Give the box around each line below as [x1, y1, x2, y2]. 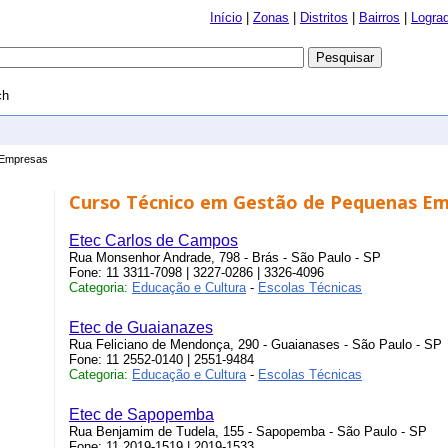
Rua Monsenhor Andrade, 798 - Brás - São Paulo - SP [69, 250, 381, 265]
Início [210, 10, 242, 25]
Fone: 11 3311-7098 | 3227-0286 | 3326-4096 [69, 265, 324, 280]
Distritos [300, 10, 348, 25]
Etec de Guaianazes [69, 319, 213, 336]
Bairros [359, 10, 400, 25]
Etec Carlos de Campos [69, 232, 238, 249]
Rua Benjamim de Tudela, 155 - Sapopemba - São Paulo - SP [69, 424, 427, 439]
